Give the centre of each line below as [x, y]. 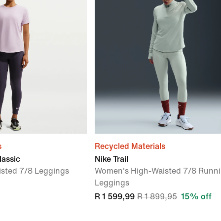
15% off [196, 197]
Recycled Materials [130, 146]
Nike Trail [111, 159]
